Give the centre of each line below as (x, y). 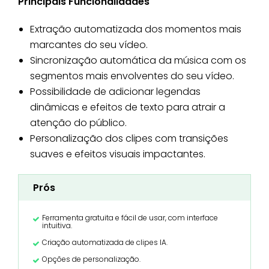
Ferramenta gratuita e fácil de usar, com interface (130, 218)
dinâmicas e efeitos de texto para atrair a (128, 107)
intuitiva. (57, 226)
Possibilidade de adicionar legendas (115, 92)
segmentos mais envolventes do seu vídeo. (132, 76)
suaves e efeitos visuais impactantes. (118, 154)
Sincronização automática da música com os (138, 61)
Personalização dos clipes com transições (129, 139)
